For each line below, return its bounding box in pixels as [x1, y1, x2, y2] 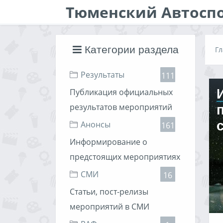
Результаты [81, 69, 124, 80]
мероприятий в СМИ [70, 201, 149, 212]
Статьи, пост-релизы [70, 186, 148, 197]
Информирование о [70, 136, 147, 147]
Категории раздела [81, 44, 179, 55]
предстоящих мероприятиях [70, 151, 180, 162]
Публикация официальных [70, 87, 173, 98]
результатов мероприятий [70, 102, 172, 112]
